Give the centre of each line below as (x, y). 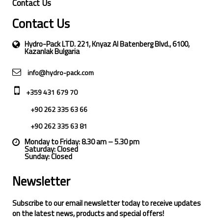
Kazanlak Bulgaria (52, 52)
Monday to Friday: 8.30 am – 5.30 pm (82, 142)
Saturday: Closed (51, 149)
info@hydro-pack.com (60, 73)
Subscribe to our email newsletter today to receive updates (107, 203)
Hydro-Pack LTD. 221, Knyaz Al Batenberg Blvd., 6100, (107, 44)
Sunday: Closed (48, 157)
